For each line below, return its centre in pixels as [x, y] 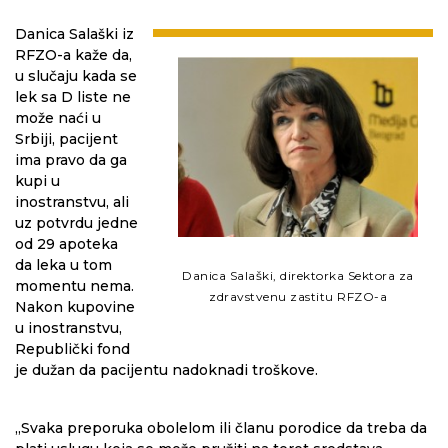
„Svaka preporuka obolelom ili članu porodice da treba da [221, 428]
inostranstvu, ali [72, 202]
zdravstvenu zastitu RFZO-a [298, 297]
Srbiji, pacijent [66, 139]
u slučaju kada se [76, 76]
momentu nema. [74, 286]
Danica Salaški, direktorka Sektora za [298, 276]
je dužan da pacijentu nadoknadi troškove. [166, 370]
